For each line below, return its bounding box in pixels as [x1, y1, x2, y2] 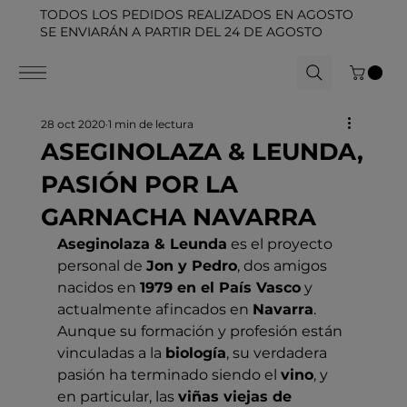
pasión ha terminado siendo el [56, 366, 281, 383]
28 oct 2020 [40, 117, 105, 131]
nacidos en [56, 279, 140, 296]
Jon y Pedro [145, 257, 237, 274]
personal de [56, 257, 146, 274]
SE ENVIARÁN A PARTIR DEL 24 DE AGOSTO [40, 24, 323, 41]
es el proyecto [226, 235, 336, 253]
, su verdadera [225, 344, 331, 362]
